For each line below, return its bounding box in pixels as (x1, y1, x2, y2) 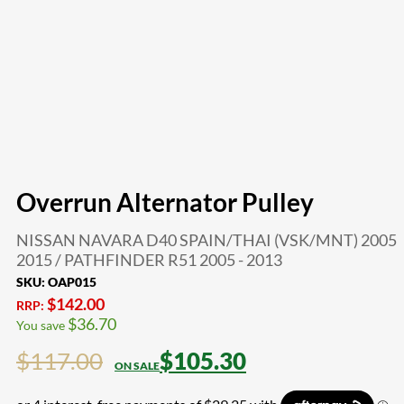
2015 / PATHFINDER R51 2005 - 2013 (16, 249, 282, 270)
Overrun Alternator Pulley (16, 186, 314, 217)
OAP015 (48, 273, 96, 289)
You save (16, 317, 68, 333)
